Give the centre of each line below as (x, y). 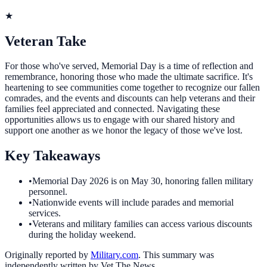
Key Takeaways (52, 156)
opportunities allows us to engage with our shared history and (120, 120)
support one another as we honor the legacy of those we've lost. (124, 131)
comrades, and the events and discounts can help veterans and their (130, 98)
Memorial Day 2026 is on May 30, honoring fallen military (143, 181)
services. (45, 213)
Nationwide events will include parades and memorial (133, 203)
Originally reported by (46, 255)
